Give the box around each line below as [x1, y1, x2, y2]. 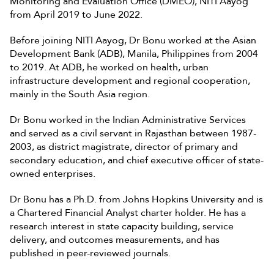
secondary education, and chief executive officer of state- [10, 153, 264, 167]
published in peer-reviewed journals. [10, 246, 171, 260]
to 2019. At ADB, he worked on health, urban [10, 60, 209, 74]
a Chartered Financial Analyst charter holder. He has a [10, 206, 246, 220]
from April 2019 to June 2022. [10, 7, 143, 21]
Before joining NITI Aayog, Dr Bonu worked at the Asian [10, 33, 256, 47]
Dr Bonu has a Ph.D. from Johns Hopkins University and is [10, 192, 263, 206]
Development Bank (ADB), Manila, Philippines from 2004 [10, 46, 258, 61]
